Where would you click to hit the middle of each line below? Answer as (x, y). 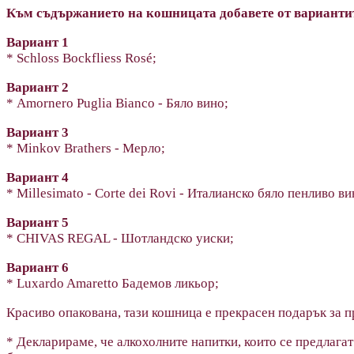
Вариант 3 (38, 132)
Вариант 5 (38, 222)
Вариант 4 (38, 177)
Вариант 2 (38, 87)
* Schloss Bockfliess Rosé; (81, 58)
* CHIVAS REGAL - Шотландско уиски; (120, 238)
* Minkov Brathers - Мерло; (86, 148)
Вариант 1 (38, 42)
